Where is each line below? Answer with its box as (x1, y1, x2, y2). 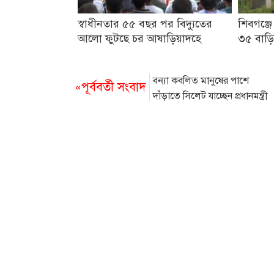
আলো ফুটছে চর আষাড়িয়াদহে (78, 32, 201, 46)
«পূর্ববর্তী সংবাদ (75, 80, 146, 95)
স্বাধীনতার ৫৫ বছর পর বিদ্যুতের (78, 17, 212, 31)
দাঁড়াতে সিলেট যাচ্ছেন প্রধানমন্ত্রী (153, 90, 268, 103)
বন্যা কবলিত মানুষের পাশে (153, 75, 249, 87)
